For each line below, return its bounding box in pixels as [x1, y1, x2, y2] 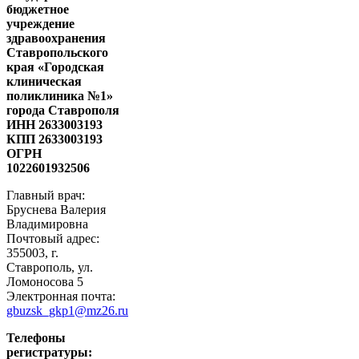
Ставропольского [6, 45, 108, 59]
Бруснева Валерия [6, 202, 106, 216]
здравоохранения [6, 30, 106, 45]
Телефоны [6, 330, 66, 345]
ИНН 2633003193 [6, 117, 103, 131]
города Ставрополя [6, 103, 119, 117]
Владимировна [6, 216, 88, 231]
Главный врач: [6, 188, 85, 202]
